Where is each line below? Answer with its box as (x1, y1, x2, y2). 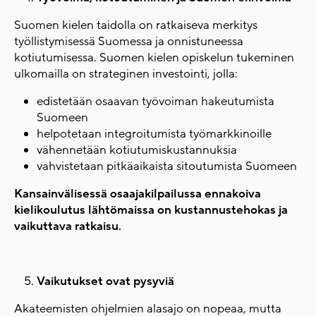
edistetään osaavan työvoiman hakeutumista (37, 93, 274, 109)
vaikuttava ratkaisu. (14, 218, 121, 234)
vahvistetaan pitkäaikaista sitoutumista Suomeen (37, 158, 297, 174)
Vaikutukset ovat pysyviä (37, 273, 174, 289)
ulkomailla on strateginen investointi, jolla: (14, 66, 238, 82)
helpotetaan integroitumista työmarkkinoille (37, 126, 272, 142)
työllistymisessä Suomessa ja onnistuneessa (14, 33, 243, 49)
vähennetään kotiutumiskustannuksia (37, 142, 237, 158)
